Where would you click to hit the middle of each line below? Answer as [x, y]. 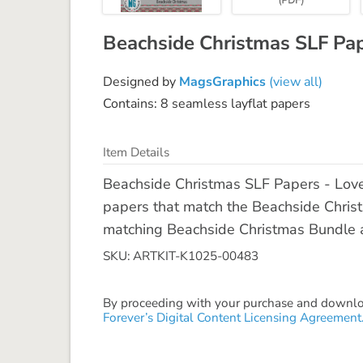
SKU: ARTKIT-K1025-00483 [181, 256]
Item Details [136, 152]
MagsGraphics [222, 81]
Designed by [141, 81]
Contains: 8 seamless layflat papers [207, 103]
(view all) [294, 81]
